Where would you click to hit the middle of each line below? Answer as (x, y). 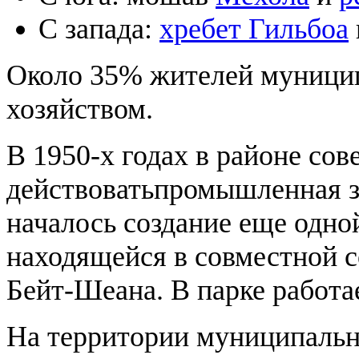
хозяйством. (80, 109)
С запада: (99, 29)
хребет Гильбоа (254, 29)
